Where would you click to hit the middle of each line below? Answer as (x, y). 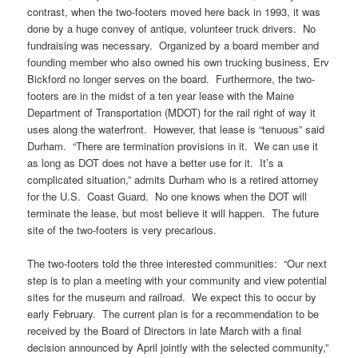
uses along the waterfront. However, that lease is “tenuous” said (176, 129)
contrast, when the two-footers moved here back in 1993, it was (174, 11)
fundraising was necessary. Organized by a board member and (173, 45)
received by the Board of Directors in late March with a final (165, 331)
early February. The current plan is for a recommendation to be (173, 314)
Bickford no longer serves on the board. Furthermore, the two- (171, 78)
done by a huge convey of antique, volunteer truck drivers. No (172, 28)
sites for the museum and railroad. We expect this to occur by (172, 297)
